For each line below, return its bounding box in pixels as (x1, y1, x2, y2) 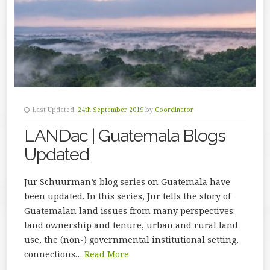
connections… (24, 248, 84, 260)
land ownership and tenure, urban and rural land (24, 219, 238, 231)
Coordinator (155, 105, 193, 114)
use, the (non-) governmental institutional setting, (24, 233, 239, 245)
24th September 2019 (78, 105, 143, 114)
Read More (84, 248, 129, 260)
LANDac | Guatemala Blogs (24, 125, 225, 146)
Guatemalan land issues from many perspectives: (24, 204, 235, 216)
